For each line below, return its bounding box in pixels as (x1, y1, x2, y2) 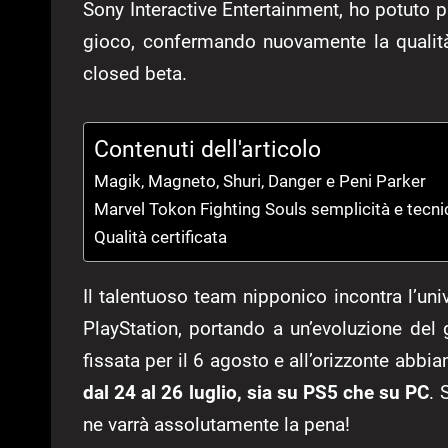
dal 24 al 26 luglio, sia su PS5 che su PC (83, 380, 430, 404)
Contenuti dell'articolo (94, 136, 321, 164)
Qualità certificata (94, 226, 227, 247)
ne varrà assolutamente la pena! (83, 412, 350, 436)
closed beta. (83, 61, 187, 85)
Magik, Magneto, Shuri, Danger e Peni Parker (94, 170, 426, 191)
